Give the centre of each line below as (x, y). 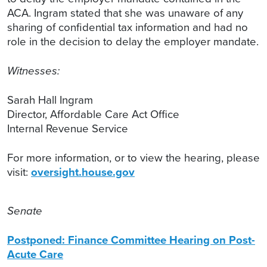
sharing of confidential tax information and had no (128, 27)
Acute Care (35, 254)
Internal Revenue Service (68, 129)
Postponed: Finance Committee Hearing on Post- (131, 240)
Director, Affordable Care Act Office (93, 114)
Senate (25, 211)
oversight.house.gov (83, 172)
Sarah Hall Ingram (50, 100)
